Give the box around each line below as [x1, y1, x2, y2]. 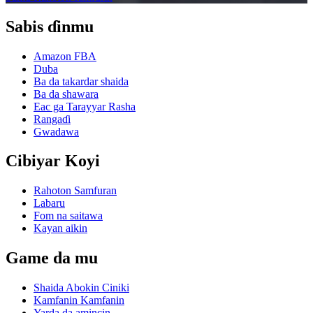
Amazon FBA [34, 50, 96, 62]
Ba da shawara [34, 87, 99, 100]
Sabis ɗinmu [6, 17, 94, 36]
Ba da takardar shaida [34, 75, 129, 87]
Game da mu [6, 249, 98, 268]
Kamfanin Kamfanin [34, 294, 124, 307]
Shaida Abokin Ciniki [34, 282, 129, 294]
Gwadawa [34, 125, 79, 138]
